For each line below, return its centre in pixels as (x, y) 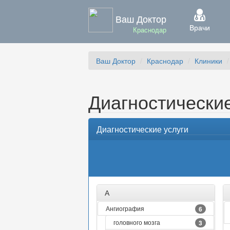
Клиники (208, 61)
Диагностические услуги (142, 129)
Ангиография (125, 208)
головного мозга (137, 222)
